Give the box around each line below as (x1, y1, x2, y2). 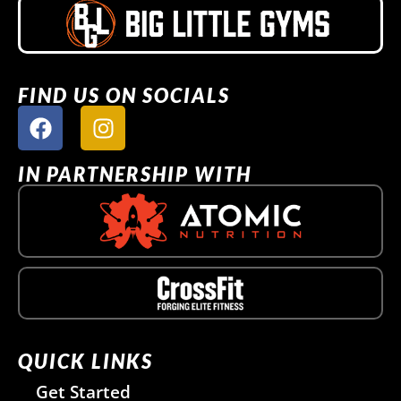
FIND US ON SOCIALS (18, 83, 230, 108)
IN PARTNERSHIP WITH (18, 162, 252, 187)
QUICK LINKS (18, 348, 153, 373)
